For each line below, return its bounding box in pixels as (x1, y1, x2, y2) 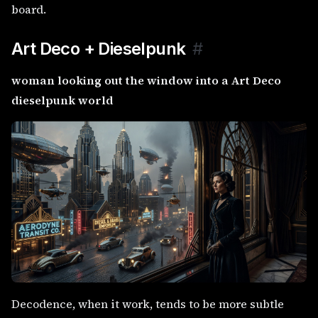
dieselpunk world (11, 92, 114, 108)
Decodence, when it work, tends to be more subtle (11, 295, 284, 312)
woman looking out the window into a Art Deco (11, 72, 281, 88)
